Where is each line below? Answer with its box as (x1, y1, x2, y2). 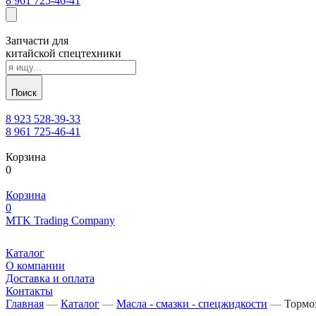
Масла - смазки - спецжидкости (116, 298, 267, 310)
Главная (6, 298, 44, 310)
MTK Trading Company (6, 214, 115, 226)
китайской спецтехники (6, 47, 121, 59)
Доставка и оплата (6, 272, 95, 284)
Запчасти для (6, 35, 68, 47)
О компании (6, 260, 65, 272)
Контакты (6, 285, 53, 297)
